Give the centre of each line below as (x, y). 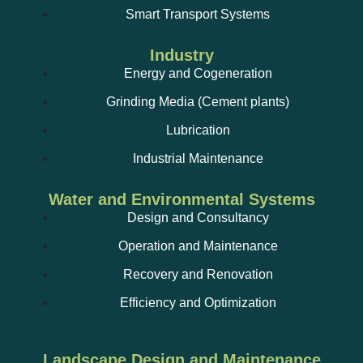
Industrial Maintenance (198, 159)
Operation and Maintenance (198, 246)
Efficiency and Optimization (198, 303)
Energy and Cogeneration (198, 74)
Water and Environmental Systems (181, 200)
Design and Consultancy (198, 218)
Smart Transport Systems (198, 15)
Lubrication (198, 130)
